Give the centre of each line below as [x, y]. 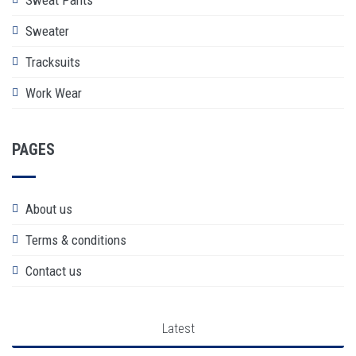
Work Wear [54, 93]
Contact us [54, 271]
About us [49, 209]
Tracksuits [53, 62]
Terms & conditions [76, 240]
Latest [178, 328]
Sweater [47, 31]
